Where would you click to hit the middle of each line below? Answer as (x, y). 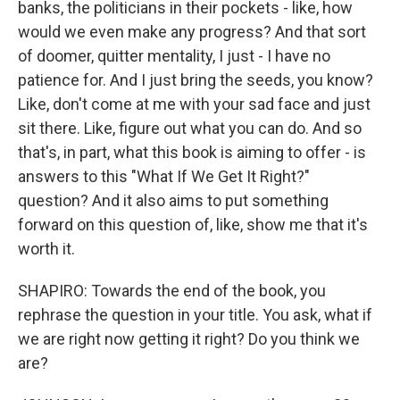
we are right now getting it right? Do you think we (189, 339)
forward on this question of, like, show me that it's (193, 225)
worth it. (46, 249)
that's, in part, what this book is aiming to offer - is (192, 152)
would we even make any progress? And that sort (192, 32)
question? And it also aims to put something (173, 200)
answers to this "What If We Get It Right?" (164, 176)
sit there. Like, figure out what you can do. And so (190, 128)
